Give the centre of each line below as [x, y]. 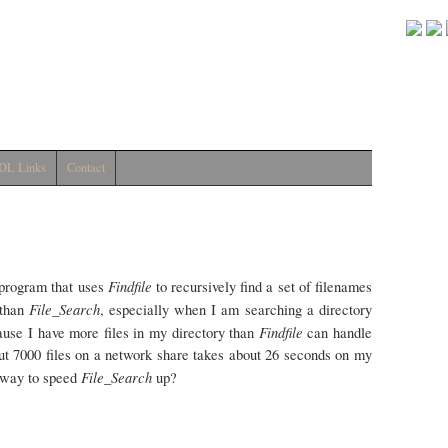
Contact [86, 167]
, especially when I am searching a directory [236, 309]
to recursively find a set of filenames [262, 286]
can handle [337, 332]
